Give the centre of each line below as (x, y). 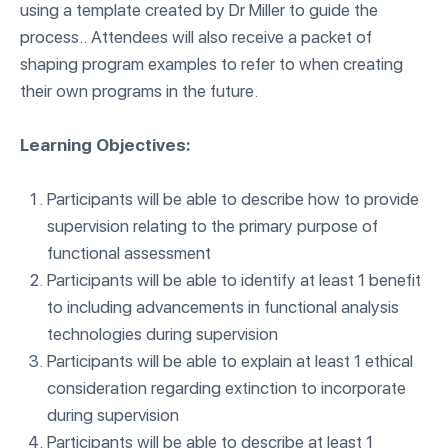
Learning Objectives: (105, 145)
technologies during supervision (162, 334)
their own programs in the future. (139, 91)
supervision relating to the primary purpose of (212, 226)
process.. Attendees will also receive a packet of (196, 37)
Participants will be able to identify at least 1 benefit (234, 280)
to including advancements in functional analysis (223, 307)
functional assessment (129, 253)
